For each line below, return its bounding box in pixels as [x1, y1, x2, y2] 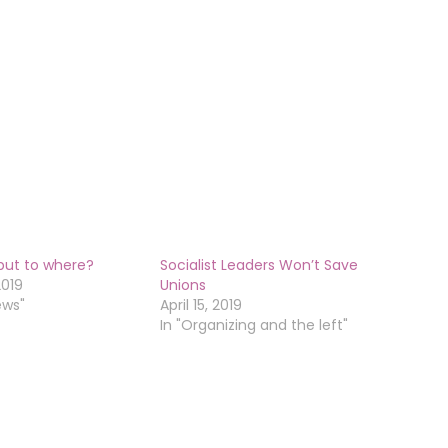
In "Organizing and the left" [159, 315, 348, 336]
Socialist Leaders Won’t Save [159, 255, 358, 276]
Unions [159, 275, 206, 296]
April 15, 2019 [159, 295, 242, 316]
